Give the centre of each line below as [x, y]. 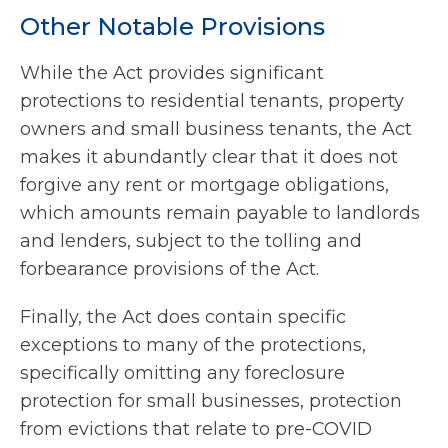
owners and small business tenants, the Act [216, 129]
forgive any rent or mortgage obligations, [204, 185]
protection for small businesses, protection [211, 401]
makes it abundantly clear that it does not [209, 157]
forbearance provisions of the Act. [169, 269]
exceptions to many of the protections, [193, 345]
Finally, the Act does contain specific [183, 317]
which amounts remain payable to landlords [220, 213]
